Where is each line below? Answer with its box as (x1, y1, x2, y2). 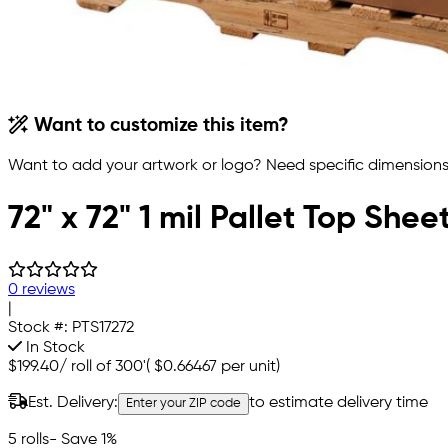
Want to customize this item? (29, 117, 290, 136)
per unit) (217, 358, 280, 375)
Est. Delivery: (28, 394, 118, 411)
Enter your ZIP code (126, 396, 241, 410)
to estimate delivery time (249, 394, 428, 411)
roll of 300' (71, 358, 146, 375)
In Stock (22, 339, 85, 356)
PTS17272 (72, 319, 134, 336)
